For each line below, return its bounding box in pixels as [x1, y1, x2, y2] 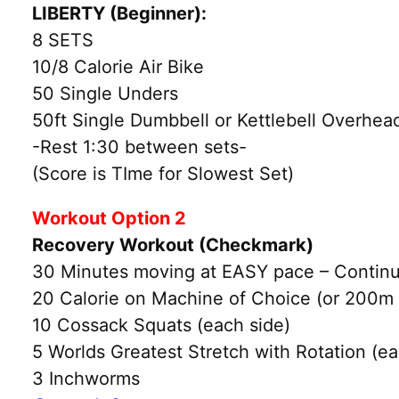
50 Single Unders [32, 82, 178, 104]
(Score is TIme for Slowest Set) [32, 162, 294, 184]
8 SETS [32, 28, 94, 51]
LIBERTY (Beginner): [32, 2, 207, 24]
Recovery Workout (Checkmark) [32, 233, 313, 256]
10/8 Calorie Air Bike [32, 55, 204, 77]
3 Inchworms [32, 367, 140, 389]
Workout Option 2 [32, 207, 186, 229]
